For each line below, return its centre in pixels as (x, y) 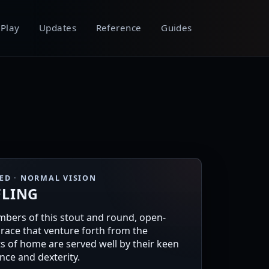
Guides (177, 28)
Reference (119, 28)
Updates (58, 28)
